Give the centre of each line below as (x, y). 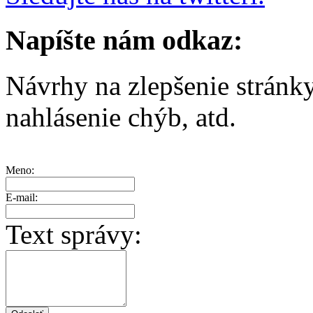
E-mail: (22, 197)
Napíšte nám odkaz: (124, 41)
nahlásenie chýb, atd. (121, 117)
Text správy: (74, 234)
